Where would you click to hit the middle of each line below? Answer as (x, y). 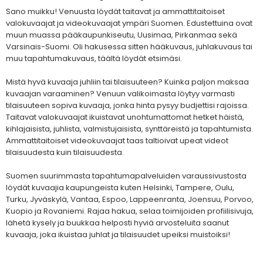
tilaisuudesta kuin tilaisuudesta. (65, 153)
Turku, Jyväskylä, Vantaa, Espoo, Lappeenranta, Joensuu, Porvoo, (130, 200)
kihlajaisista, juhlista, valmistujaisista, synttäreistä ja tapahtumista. (129, 129)
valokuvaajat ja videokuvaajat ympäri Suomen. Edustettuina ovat (129, 23)
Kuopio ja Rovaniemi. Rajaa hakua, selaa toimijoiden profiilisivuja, (130, 211)
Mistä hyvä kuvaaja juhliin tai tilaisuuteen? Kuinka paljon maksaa (127, 82)
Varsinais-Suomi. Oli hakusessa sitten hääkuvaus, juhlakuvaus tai (129, 47)
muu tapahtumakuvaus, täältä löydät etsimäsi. (94, 59)
